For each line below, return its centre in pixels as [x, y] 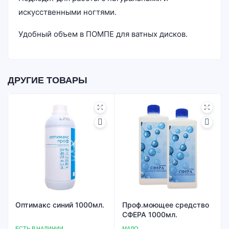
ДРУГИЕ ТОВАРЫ [48, 80]
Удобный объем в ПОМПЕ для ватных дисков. [103, 34]
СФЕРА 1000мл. [150, 214]
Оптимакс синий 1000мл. [60, 205]
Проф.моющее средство [166, 205]
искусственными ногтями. [67, 12]
